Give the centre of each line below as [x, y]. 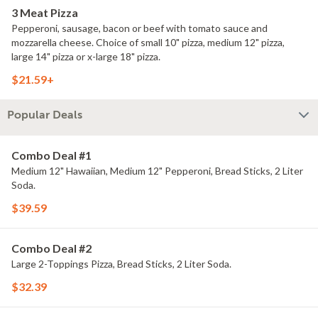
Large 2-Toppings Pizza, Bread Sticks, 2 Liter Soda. [122, 264]
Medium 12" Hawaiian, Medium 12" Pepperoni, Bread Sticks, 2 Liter [157, 171]
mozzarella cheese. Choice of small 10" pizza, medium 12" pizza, [148, 42]
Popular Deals [45, 115]
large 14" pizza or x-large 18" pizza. [86, 56]
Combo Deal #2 [51, 248]
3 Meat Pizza [45, 12]
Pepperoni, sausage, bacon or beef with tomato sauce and [139, 28]
